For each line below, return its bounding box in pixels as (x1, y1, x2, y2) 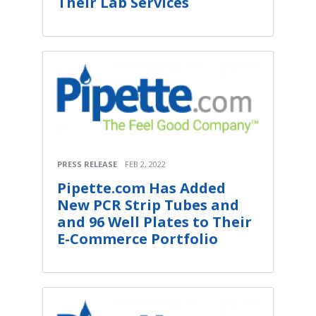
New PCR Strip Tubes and (57, 195, 239, 215)
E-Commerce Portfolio (57, 229, 218, 249)
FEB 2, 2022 (125, 159, 166, 170)
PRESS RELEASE (57, 159, 117, 170)
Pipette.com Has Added (57, 178, 226, 198)
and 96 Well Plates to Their (57, 212, 252, 232)
